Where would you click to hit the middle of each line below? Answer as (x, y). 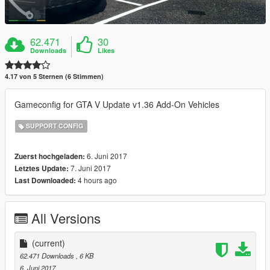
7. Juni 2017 (90, 168)
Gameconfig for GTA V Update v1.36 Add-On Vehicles (117, 104)
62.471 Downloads (48, 255)
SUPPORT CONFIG (54, 126)
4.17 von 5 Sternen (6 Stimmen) (54, 76)
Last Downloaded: (45, 180)
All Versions (66, 218)
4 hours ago (96, 180)
